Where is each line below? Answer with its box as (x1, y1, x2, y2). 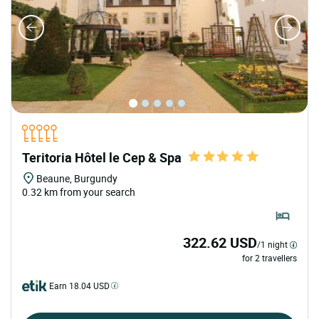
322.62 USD (183, 233, 257, 253)
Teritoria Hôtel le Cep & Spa (22, 148, 182, 166)
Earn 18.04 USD (49, 280, 110, 292)
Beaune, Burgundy (36, 171, 117, 185)
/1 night (257, 239, 288, 251)
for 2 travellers (242, 252, 297, 264)
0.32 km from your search (22, 184, 135, 199)
